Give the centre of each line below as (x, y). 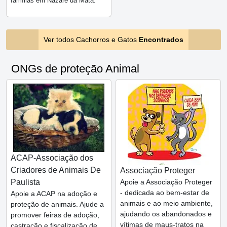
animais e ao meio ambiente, (166, 203)
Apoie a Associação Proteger (166, 182)
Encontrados (161, 40)
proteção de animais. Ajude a (57, 204)
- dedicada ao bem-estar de (165, 193)
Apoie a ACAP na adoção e (54, 194)
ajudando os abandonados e (166, 214)
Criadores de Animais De (56, 170)
